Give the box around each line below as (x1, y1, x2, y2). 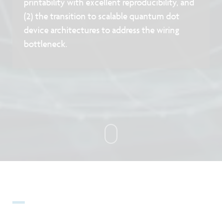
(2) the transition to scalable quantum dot (24, 11, 180, 22)
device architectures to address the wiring (24, 25, 180, 36)
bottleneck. (24, 39, 68, 50)
